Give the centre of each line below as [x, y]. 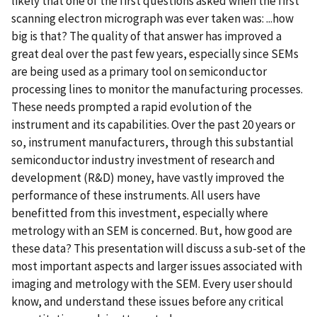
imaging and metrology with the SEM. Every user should [152, 283]
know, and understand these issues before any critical [148, 301]
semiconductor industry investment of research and [143, 160]
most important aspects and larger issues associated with [157, 266]
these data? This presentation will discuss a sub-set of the [158, 248]
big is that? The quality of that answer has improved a [146, 36]
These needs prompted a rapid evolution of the [132, 106]
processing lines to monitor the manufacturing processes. [157, 89]
